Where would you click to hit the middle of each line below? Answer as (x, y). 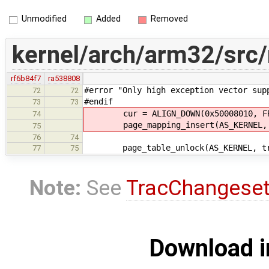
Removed (169, 19)
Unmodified (44, 19)
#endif (98, 101)
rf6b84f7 (26, 78)
